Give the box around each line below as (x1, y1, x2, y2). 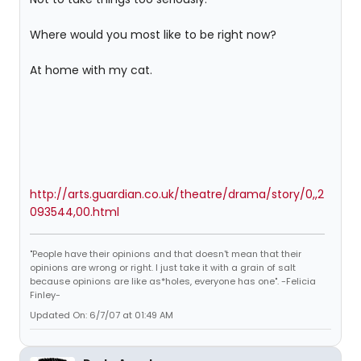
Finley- (30, 288, 60, 301)
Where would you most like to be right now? (30, 27, 276, 43)
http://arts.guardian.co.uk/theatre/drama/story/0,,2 (30, 186, 324, 202)
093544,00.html (30, 204, 119, 220)
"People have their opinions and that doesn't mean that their (30, 247, 301, 260)
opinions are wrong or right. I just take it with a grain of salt (30, 261, 296, 274)
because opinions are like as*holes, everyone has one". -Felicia (30, 275, 316, 288)
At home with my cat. (30, 62, 152, 78)
